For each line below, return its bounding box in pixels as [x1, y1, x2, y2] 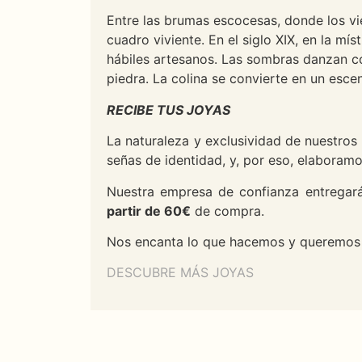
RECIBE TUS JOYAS [107, 101, 230, 118]
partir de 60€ [107, 202, 191, 219]
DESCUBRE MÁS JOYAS [107, 264, 254, 281]
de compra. [191, 202, 264, 219]
